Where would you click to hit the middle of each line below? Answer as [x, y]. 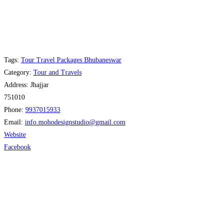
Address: [17, 85]
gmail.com [111, 122]
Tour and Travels [57, 72]
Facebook [17, 147]
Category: [19, 72]
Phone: [15, 110]
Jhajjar [40, 85]
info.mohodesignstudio [57, 122]
